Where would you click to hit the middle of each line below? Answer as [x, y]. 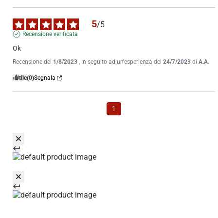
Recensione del [33, 62]
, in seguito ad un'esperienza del [121, 62]
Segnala [45, 78]
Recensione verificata [50, 34]
